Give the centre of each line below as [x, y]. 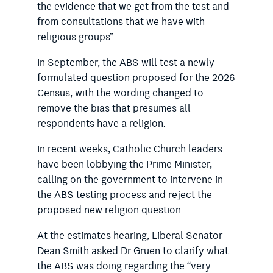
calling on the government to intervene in [130, 179]
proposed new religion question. [110, 210]
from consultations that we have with [121, 22]
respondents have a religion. [101, 123]
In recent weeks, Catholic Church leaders [129, 149]
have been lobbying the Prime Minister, [124, 164]
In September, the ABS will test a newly [126, 62]
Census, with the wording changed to [120, 93]
